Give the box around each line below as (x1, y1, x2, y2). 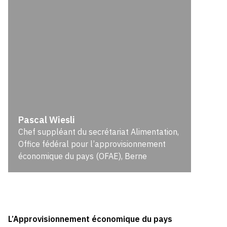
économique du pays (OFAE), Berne (18, 151, 147, 161)
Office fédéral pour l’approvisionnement (18, 139, 166, 149)
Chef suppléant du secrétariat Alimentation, (18, 127, 179, 137)
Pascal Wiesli (18, 114, 75, 126)
